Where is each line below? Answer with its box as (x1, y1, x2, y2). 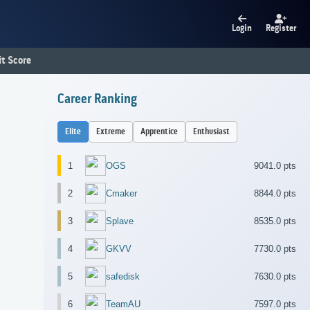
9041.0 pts (254, 160, 296, 171)
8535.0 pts (254, 215, 296, 226)
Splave (106, 215, 134, 226)
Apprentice (140, 127, 178, 138)
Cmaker (106, 188, 137, 199)
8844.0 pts (254, 188, 296, 199)
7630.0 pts (254, 271, 296, 282)
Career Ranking (57, 92, 137, 108)
